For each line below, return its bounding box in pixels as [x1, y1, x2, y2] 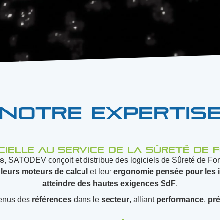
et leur [88, 167, 113, 176]
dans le [72, 195, 101, 204]
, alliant [129, 195, 156, 204]
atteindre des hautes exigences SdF [42, 179, 176, 188]
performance [156, 195, 204, 204]
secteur [101, 195, 129, 204]
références [32, 195, 72, 204]
